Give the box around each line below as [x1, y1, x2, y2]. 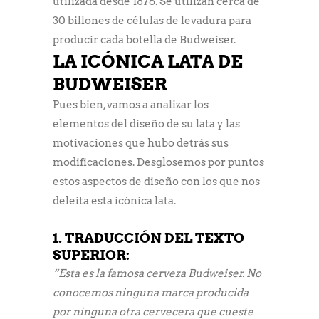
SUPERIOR [53, 246, 126, 263]
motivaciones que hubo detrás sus [53, 136, 229, 150]
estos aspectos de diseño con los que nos [53, 174, 260, 188]
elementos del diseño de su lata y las [53, 117, 240, 130]
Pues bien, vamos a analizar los [53, 98, 209, 111]
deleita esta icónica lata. [53, 194, 176, 207]
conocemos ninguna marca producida [53, 286, 249, 299]
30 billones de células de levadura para [53, 14, 251, 27]
